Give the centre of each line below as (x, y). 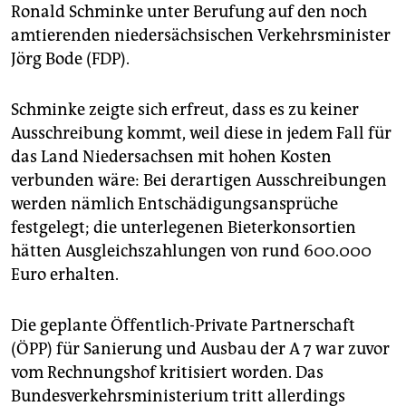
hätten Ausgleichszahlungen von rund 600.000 (191, 251)
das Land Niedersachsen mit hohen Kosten (171, 157)
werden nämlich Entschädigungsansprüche (174, 204)
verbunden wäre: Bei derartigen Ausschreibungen (199, 181)
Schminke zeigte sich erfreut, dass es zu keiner (185, 110)
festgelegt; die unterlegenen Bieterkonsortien (184, 228)
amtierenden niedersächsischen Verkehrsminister (201, 36)
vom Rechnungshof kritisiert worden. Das (167, 373)
